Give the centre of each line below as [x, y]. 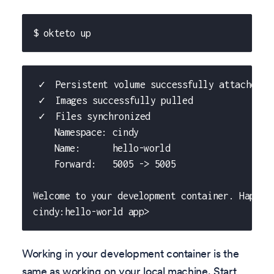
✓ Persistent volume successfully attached [147, 85]
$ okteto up [62, 33]
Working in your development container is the [131, 253]
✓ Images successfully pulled [113, 101]
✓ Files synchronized [92, 117]
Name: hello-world [102, 148]
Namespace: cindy [86, 132]
